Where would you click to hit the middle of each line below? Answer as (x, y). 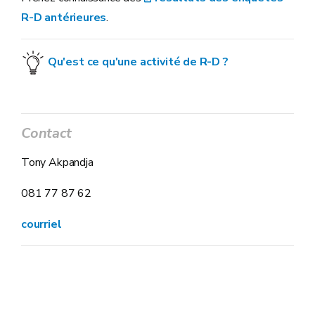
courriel (41, 224)
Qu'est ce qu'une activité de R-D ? (138, 62)
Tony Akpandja (57, 162)
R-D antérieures (64, 18)
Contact (46, 133)
